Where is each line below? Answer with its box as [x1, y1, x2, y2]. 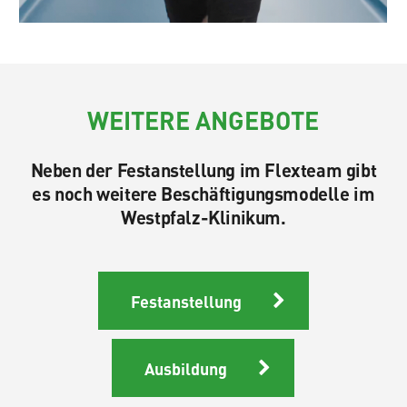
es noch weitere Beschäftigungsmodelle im [32, 179, 375, 206]
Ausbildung [144, 355, 228, 380]
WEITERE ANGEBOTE [87, 101, 320, 137]
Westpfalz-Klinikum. [121, 203, 286, 230]
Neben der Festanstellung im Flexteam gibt [30, 155, 377, 183]
